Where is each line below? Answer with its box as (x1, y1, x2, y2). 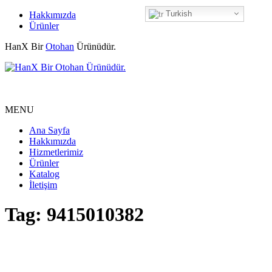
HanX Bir (5, 41, 46, 52)
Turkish (163, 9, 192, 18)
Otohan (46, 41, 74, 52)
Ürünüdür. (74, 41, 116, 52)
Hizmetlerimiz (29, 147, 83, 157)
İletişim (29, 180, 57, 190)
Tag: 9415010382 (5, 203, 144, 226)
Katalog (29, 169, 59, 179)
